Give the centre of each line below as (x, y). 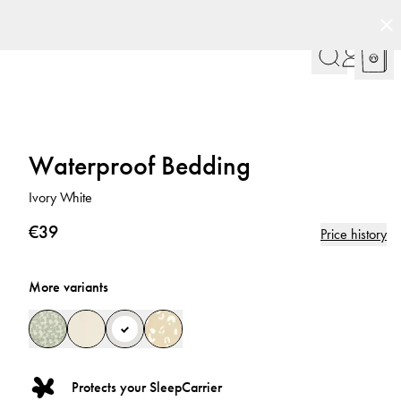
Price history (354, 234)
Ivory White (60, 197)
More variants (68, 287)
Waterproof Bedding (140, 166)
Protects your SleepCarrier (147, 388)
